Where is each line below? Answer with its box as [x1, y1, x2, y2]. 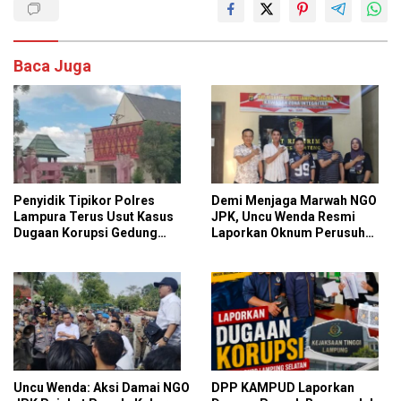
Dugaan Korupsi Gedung [13, 226, 158, 241]
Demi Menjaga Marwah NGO [211, 193, 377, 209]
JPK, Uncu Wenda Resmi [211, 209, 355, 225]
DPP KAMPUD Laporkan [211, 380, 354, 396]
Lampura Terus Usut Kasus [13, 209, 174, 225]
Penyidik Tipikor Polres [13, 193, 155, 209]
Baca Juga [13, 56, 91, 76]
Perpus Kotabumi [13, 242, 116, 257]
